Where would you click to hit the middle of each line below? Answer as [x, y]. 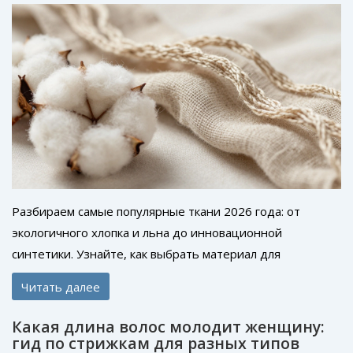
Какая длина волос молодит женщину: [168, 327]
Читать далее [61, 286]
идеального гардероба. [79, 275]
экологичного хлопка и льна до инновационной [147, 232]
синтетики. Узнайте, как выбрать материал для [146, 253]
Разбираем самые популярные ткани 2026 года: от [156, 211]
